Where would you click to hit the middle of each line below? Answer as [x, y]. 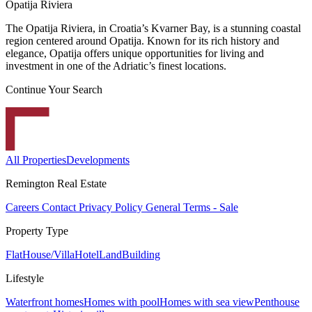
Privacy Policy [112, 207]
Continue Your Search [54, 89]
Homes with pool [122, 302]
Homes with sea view [207, 302]
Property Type [37, 231]
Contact [60, 207]
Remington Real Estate [56, 183]
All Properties [36, 159]
